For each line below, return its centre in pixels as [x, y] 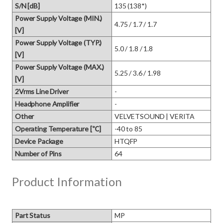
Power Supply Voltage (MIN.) [59, 18]
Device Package [39, 141]
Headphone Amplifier [47, 104]
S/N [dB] [27, 6]
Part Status [33, 215]
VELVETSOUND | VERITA [155, 116]
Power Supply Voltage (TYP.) [58, 43]
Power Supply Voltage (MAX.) [60, 67]
